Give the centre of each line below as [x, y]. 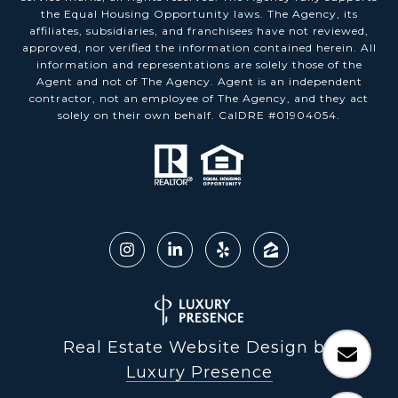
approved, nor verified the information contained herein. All [199, 48]
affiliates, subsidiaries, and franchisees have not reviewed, [199, 31]
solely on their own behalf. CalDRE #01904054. [199, 115]
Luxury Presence [199, 372]
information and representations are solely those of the [199, 65]
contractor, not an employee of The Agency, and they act [199, 99]
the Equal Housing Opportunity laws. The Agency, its [199, 14]
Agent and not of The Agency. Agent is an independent [199, 82]
